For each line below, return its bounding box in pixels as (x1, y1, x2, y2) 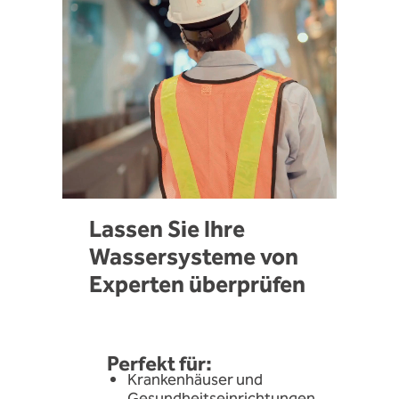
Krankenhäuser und (126, 368, 263, 394)
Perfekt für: (107, 347, 212, 381)
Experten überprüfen (89, 265, 305, 304)
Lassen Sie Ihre (89, 210, 245, 248)
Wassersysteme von (89, 238, 298, 276)
